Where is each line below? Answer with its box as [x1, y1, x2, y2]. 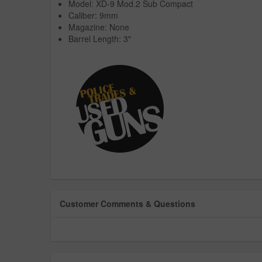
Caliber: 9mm [68, 9, 118, 21]
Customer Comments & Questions [60, 197, 195, 209]
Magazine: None [68, 20, 129, 33]
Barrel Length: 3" [68, 32, 131, 44]
